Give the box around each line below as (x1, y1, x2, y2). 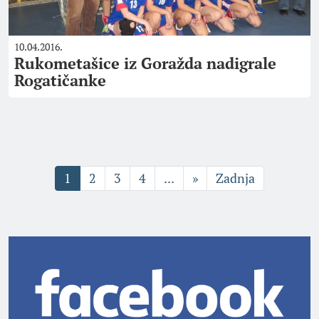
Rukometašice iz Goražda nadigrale (14, 53, 276, 73)
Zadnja (216, 169, 255, 187)
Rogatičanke (14, 70, 106, 90)
